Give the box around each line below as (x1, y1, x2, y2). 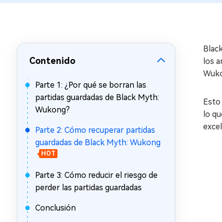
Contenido (29, 55, 75, 66)
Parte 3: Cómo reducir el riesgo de (35, 170, 158, 180)
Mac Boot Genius (61, 17, 122, 25)
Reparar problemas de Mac (61, 28, 139, 35)
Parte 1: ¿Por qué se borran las (35, 80, 146, 90)
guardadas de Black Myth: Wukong (35, 138, 161, 147)
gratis (61, 37, 78, 44)
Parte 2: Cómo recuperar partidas (35, 125, 155, 135)
